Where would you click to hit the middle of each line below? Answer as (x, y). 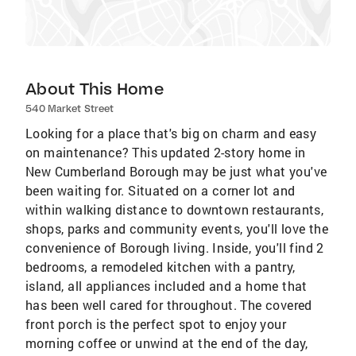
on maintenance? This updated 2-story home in (166, 152)
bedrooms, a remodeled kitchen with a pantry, (161, 267)
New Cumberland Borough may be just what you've (176, 171)
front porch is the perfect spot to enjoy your (156, 324)
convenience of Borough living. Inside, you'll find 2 (175, 248)
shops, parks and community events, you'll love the (177, 228)
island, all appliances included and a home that (166, 286)
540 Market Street (70, 108)
